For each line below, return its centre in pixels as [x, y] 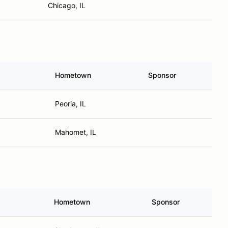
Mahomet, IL [76, 132]
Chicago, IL [67, 5]
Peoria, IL [70, 104]
